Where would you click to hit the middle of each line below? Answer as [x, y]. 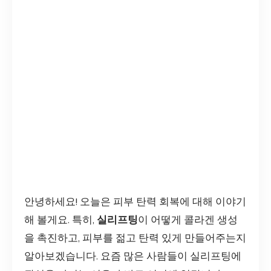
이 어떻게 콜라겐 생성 [188, 220]
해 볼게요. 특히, [60, 220]
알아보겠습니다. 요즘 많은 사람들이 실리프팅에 [133, 256]
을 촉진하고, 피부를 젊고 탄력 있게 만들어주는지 [135, 238]
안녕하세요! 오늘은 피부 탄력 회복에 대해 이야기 [135, 202]
